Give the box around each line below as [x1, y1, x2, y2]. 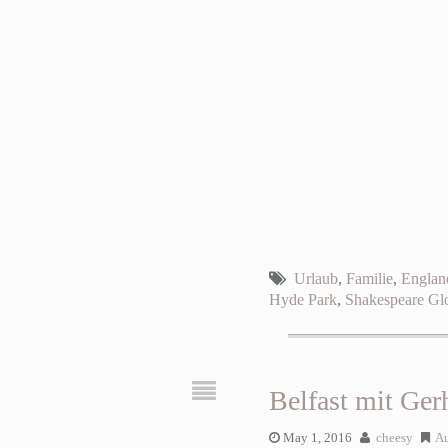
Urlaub [293, 270, 338, 288]
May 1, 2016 [282, 431, 352, 446]
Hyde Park [268, 291, 337, 309]
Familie [345, 270, 393, 288]
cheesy [375, 431, 413, 446]
